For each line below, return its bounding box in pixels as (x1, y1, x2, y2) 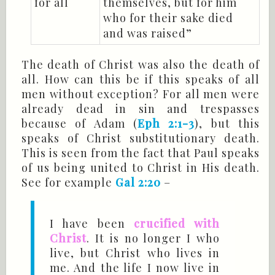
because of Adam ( (21, 116, 137, 131)
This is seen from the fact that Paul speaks (21, 145, 260, 161)
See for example (21, 175, 115, 190)
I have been (50, 216, 134, 231)
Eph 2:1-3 (137, 116, 195, 131)
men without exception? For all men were (21, 87, 260, 102)
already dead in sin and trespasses (21, 101, 260, 117)
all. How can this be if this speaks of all (21, 72, 260, 87)
